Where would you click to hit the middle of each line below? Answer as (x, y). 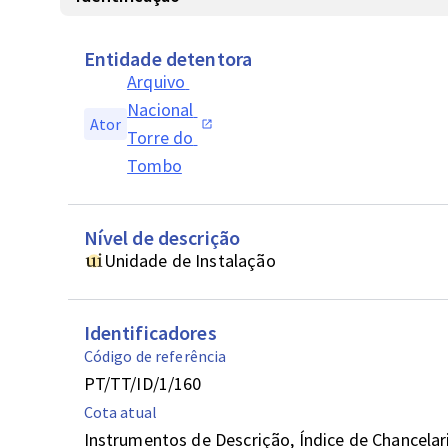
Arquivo (156, 81)
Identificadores (150, 332)
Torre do (160, 137)
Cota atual (120, 412)
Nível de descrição (162, 237)
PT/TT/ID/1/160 (142, 383)
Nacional (160, 109)
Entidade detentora (168, 58)
